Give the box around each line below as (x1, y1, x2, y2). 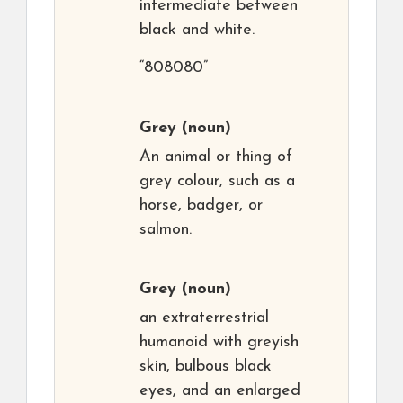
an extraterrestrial (139, 309, 269, 327)
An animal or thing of (139, 148, 292, 166)
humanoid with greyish (139, 334, 299, 351)
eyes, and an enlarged (139, 382, 300, 399)
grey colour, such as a (139, 173, 295, 190)
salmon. (139, 221, 192, 238)
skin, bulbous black (139, 358, 272, 375)
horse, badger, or (139, 197, 263, 214)
